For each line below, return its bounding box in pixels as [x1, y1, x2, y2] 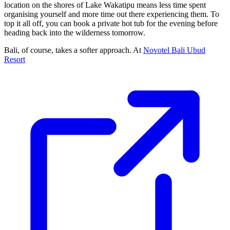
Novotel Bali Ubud [143, 46, 205, 55]
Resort [4, 55, 25, 64]
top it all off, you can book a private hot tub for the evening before [4, 19, 218, 28]
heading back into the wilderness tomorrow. [4, 28, 145, 37]
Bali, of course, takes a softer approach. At [4, 46, 143, 55]
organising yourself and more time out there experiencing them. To [4, 10, 219, 19]
